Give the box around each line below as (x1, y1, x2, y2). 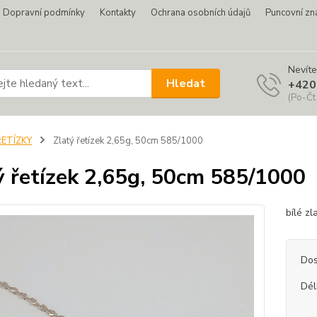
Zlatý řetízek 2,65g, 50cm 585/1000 (50, 134, 203, 147)
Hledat (166, 75, 206, 91)
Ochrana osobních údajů (151, 6, 250, 19)
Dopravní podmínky (3, 6, 85, 19)
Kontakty (100, 6, 136, 19)
